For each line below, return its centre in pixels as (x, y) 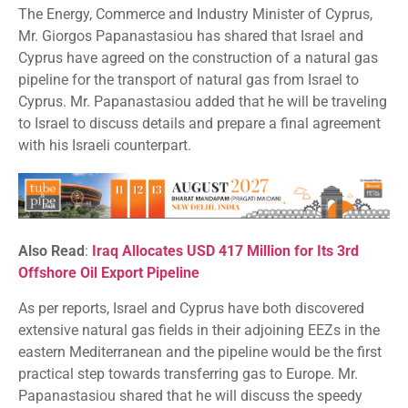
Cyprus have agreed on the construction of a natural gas (198, 57)
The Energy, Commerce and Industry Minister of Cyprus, (195, 14)
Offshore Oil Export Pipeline (109, 273)
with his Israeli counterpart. (105, 145)
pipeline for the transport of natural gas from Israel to (189, 79)
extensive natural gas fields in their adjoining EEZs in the (199, 330)
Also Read (51, 251)
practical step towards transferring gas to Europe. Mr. (188, 373)
